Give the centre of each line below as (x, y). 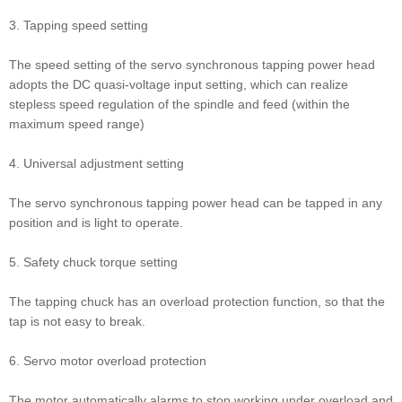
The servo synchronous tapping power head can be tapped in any (196, 203)
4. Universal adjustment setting (96, 164)
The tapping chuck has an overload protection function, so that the (197, 302)
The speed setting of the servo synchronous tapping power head (192, 65)
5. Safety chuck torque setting (93, 262)
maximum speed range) (77, 124)
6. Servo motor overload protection (108, 361)
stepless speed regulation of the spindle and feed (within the (179, 105)
